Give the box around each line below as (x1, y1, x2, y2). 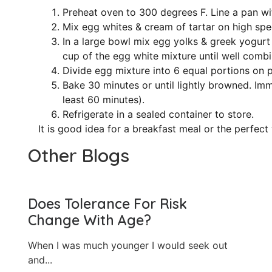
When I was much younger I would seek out (28, 239, 228, 251)
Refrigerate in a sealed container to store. (62, 107, 254, 120)
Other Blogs (28, 143, 130, 167)
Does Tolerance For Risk (28, 194, 188, 212)
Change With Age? (28, 211, 152, 229)
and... (28, 253, 53, 266)
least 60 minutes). (62, 93, 144, 106)
